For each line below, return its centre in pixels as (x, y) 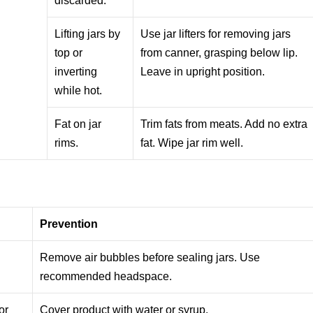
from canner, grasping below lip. (219, 52)
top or (69, 52)
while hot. (79, 90)
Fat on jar (78, 124)
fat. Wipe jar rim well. (192, 143)
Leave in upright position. (203, 71)
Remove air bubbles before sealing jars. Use (150, 257)
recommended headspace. (106, 276)
